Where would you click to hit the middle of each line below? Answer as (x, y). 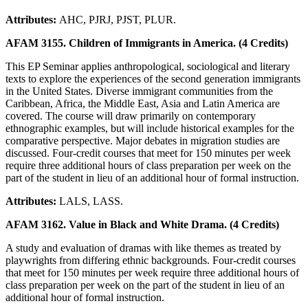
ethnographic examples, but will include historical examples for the (150, 128)
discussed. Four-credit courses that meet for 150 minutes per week (148, 153)
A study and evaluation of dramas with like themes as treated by (143, 247)
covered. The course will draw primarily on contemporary (131, 115)
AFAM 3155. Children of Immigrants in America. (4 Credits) (147, 43)
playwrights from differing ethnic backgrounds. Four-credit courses (151, 260)
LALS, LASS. (91, 201)
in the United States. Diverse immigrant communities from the (139, 91)
